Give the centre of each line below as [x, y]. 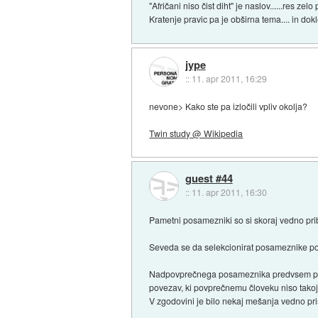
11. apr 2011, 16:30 [229, 192]
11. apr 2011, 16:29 [229, 78]
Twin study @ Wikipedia [196, 133]
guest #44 [209, 179]
